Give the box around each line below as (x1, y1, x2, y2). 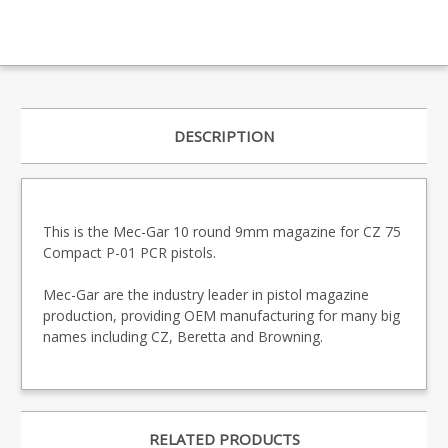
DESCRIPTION (174, 126, 274, 147)
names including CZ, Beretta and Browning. (43, 327, 323, 347)
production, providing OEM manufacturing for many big (43, 306, 400, 326)
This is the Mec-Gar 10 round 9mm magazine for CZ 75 (43, 222, 401, 242)
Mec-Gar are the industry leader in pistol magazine (43, 285, 369, 305)
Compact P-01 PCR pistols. (43, 243, 216, 263)
